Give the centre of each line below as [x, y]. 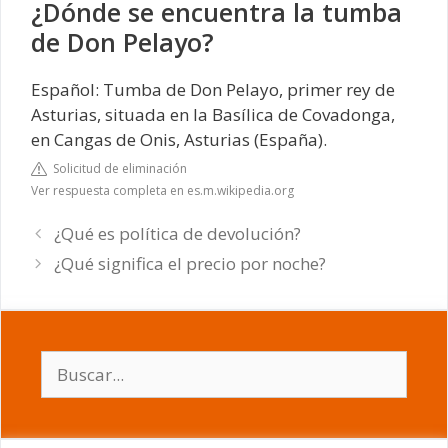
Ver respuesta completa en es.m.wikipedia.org [162, 190]
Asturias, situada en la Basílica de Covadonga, [213, 115]
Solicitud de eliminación [117, 168]
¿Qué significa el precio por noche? [190, 263]
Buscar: [69, 362]
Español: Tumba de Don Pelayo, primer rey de [213, 90]
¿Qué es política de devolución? [178, 233]
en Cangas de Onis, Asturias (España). [179, 140]
